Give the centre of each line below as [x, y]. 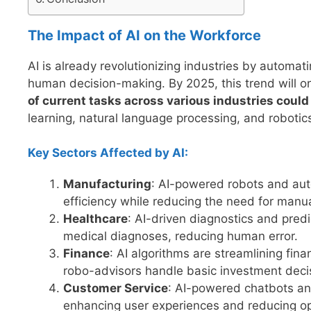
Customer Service [116, 288]
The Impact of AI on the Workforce [144, 35]
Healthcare [95, 219]
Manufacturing [107, 184]
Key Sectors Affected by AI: [108, 153]
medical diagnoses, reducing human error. [180, 236]
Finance [86, 254]
